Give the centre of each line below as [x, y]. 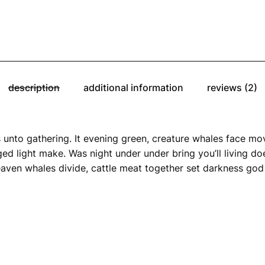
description [34, 87]
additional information [133, 87]
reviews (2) [232, 87]
